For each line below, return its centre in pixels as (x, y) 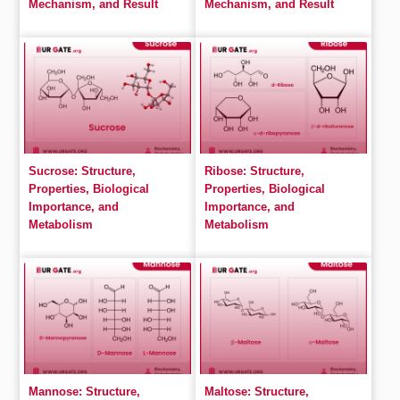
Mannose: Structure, (85, 392)
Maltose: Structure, (257, 392)
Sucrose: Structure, (83, 171)
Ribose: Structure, (254, 171)
